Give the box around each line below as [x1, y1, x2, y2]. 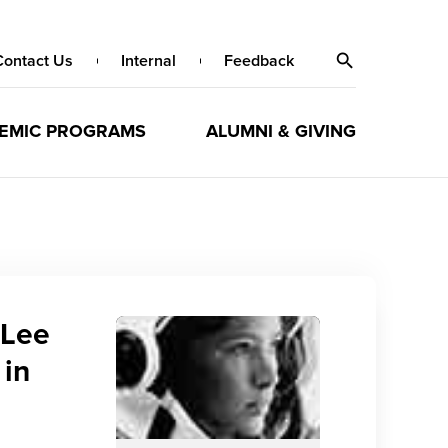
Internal [121, 51, 176, 71]
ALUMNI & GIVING [205, 120, 356, 142]
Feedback [224, 51, 294, 71]
